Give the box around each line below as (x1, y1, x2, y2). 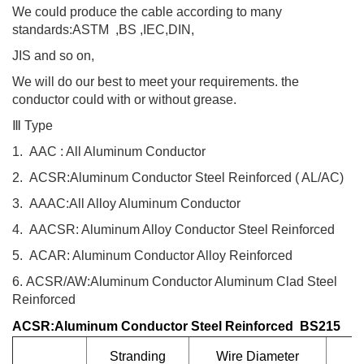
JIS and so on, (12, 49, 94, 63)
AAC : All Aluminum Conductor (26, 145, 206, 158)
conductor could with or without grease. (12, 93, 236, 106)
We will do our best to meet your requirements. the (12, 75, 299, 89)
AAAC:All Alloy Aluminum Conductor (26, 197, 240, 210)
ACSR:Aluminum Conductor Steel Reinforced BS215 (12, 319, 340, 333)
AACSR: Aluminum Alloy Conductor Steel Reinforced (26, 223, 335, 236)
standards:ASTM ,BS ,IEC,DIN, (12, 23, 194, 37)
